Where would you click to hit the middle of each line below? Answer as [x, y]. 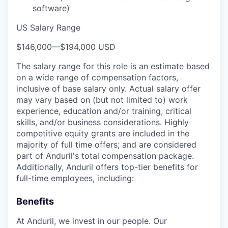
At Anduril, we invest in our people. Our [92, 221]
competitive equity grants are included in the [103, 133]
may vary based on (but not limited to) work [102, 100]
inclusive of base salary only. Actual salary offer [108, 89]
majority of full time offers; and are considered [106, 145]
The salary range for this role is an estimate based [113, 66]
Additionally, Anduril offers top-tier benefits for [107, 167]
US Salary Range [48, 27]
